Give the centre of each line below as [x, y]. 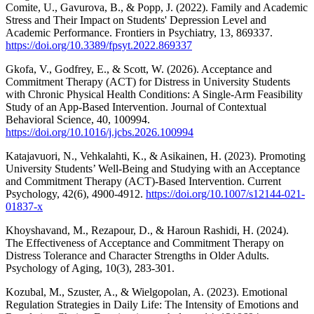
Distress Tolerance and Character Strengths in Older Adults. [137, 256]
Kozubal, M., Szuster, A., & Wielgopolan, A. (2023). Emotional [146, 292]
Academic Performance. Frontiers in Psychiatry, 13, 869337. [139, 33]
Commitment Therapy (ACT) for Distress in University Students [148, 82]
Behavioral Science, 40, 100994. [78, 120]
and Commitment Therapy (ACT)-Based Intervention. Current [143, 182]
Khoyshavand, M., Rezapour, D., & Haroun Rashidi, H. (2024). [147, 231]
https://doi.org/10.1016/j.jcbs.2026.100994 [100, 132]
